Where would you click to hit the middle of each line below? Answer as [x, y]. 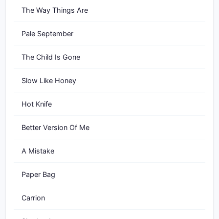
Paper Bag [38, 174]
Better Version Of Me [55, 127]
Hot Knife [37, 104]
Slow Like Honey [49, 80]
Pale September [47, 33]
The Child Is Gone [51, 57]
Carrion [33, 198]
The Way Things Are [55, 10]
